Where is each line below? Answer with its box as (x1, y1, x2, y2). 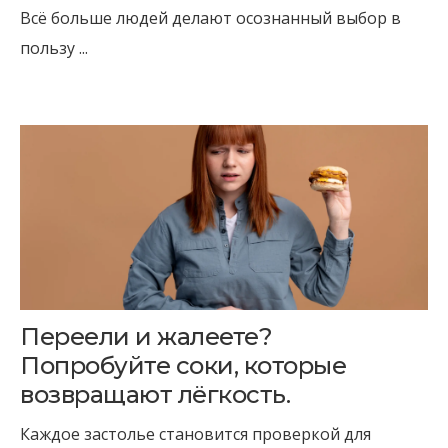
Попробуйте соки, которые (20, 351, 347, 380)
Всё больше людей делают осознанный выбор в (20, 7, 401, 29)
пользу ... (20, 37, 88, 59)
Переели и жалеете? (20, 322, 273, 351)
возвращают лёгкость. (20, 380, 291, 409)
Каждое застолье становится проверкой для (20, 423, 371, 445)
